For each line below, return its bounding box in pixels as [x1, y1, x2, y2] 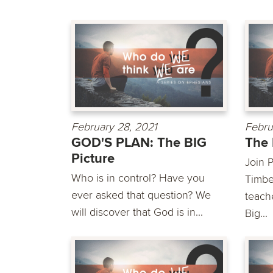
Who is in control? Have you [71, 171, 205, 185]
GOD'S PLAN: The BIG [71, 134, 207, 151]
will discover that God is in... [71, 205, 203, 219]
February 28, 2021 [71, 119, 157, 133]
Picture [71, 150, 115, 167]
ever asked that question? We [71, 188, 211, 202]
